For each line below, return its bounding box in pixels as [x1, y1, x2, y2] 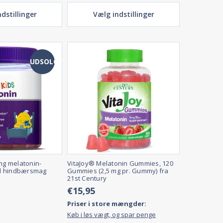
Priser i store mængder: [67, 199, 146, 209]
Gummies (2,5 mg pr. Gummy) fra [67, 166, 169, 176]
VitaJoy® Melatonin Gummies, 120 [67, 159, 173, 168]
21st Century [67, 174, 107, 183]
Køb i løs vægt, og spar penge [67, 210, 156, 220]
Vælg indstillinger [93, 9, 154, 19]
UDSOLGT [30, 57, 63, 67]
